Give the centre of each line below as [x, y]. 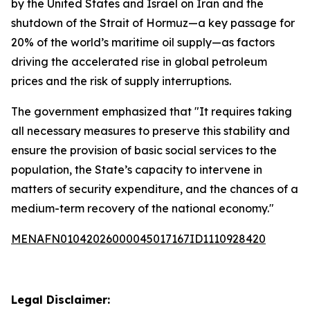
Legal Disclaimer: [61, 300]
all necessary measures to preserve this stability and [151, 131]
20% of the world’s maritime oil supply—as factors [143, 42]
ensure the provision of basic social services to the [144, 150]
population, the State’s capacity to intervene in [137, 170]
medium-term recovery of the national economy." [143, 208]
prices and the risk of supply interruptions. [121, 81]
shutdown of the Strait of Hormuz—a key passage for [153, 23]
